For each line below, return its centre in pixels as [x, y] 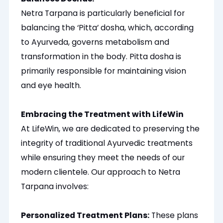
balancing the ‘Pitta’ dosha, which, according [108, 28]
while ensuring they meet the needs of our [103, 158]
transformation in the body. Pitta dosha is [101, 57]
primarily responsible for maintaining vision [104, 71]
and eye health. [51, 86]
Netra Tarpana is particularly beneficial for [103, 13]
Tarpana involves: [55, 187]
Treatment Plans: [112, 216]
